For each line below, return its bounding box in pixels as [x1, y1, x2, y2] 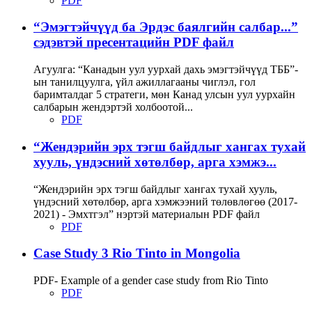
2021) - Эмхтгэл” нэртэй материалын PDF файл [33, 208, 260, 220]
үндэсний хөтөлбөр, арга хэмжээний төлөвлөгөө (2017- [33, 195, 297, 208]
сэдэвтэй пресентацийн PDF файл [33, 35, 234, 50]
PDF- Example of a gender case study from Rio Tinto [33, 274, 268, 287]
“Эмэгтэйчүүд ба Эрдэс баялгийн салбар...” [33, 19, 298, 35]
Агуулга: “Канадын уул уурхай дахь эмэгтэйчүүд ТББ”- [33, 63, 298, 76]
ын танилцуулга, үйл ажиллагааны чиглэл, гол [33, 76, 256, 88]
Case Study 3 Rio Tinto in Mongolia [33, 246, 240, 261]
